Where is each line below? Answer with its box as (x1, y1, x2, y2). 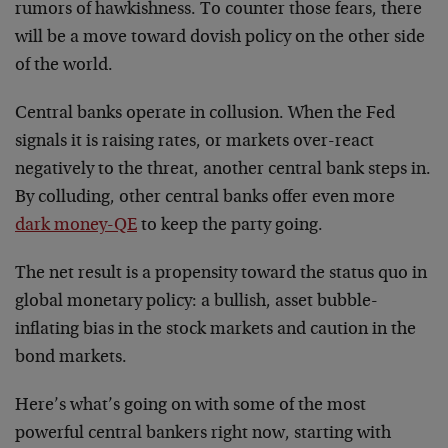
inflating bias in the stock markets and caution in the (15, 320, 416, 339)
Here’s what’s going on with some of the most (15, 396, 366, 415)
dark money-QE (15, 216, 137, 235)
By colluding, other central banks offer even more (15, 188, 395, 207)
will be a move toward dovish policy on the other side (15, 28, 425, 47)
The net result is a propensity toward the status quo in (15, 264, 427, 283)
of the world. (15, 56, 113, 75)
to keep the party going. (137, 216, 323, 235)
